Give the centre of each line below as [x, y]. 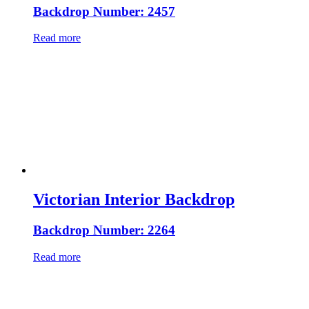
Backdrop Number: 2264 [104, 230]
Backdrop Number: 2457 [104, 11]
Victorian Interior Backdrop [134, 200]
